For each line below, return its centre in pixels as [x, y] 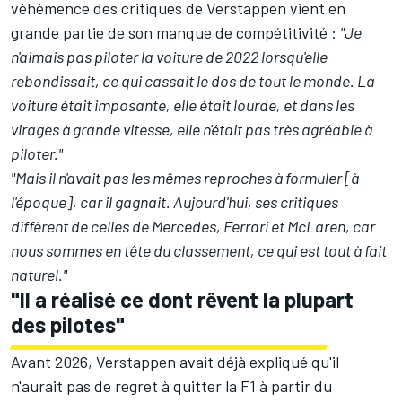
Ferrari [246, 227]
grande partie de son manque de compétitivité [169, 33]
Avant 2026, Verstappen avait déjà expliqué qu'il [175, 362]
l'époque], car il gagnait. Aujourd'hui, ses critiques [175, 202]
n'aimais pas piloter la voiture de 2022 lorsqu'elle [169, 57]
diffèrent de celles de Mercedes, [117, 227]
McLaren [316, 227]
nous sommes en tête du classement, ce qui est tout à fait [199, 251]
